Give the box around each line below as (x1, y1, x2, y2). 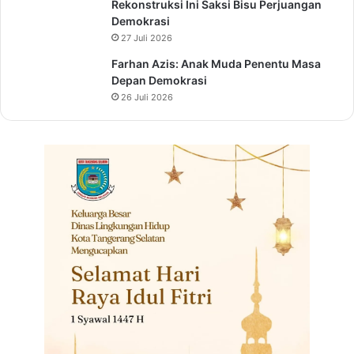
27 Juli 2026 (121, 32, 172, 44)
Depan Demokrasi (111, 73, 207, 88)
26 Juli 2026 (121, 92, 173, 104)
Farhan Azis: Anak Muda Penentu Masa (111, 57, 321, 71)
